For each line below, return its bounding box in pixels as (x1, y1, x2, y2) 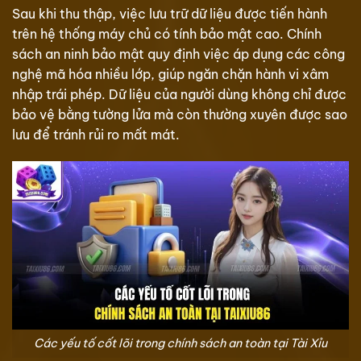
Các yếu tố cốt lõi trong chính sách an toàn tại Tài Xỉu (34, 336, 327, 351)
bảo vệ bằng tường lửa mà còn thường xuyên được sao (12, 106, 347, 122)
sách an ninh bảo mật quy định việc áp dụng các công (12, 45, 345, 62)
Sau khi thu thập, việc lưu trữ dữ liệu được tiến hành (12, 5, 327, 22)
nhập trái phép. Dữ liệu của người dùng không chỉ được (12, 85, 346, 102)
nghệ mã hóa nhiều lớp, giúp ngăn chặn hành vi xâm (12, 65, 329, 82)
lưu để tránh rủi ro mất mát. (12, 126, 180, 143)
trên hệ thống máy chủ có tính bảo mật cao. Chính (12, 25, 322, 42)
